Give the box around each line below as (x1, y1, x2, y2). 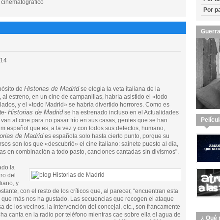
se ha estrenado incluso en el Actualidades (63, 109, 179, 116)
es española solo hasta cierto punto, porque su (43, 133, 169, 139)
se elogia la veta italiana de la (79, 85, 160, 92)
